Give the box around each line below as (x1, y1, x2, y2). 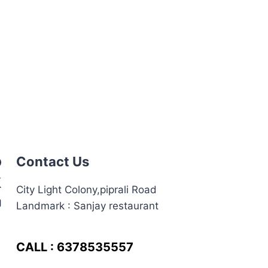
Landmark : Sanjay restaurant (16, 200, 159, 212)
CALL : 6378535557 (16, 240, 133, 254)
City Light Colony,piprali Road (16, 184, 157, 196)
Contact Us (16, 154, 89, 169)
